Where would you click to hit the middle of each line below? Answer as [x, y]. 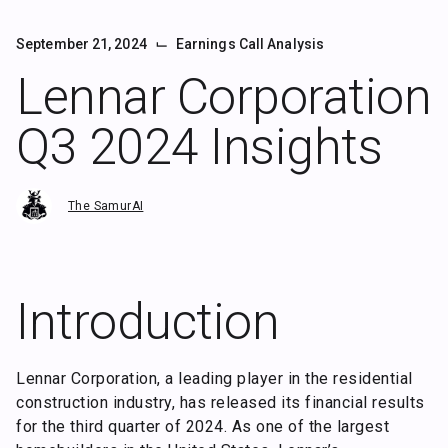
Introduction [147, 322]
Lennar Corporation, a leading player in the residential [214, 379]
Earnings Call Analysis [250, 44]
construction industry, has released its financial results [220, 403]
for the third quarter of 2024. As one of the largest [202, 427]
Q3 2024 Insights [199, 147]
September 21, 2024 [81, 43]
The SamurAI [106, 205]
